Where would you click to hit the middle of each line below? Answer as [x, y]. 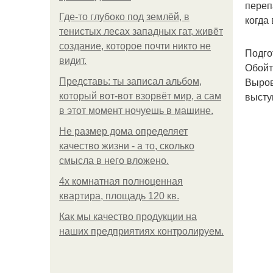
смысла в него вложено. [114, 161]
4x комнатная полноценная [121, 181]
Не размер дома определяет [123, 131]
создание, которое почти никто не [135, 46]
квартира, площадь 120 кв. [119, 196]
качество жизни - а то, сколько [127, 146]
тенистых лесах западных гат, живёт [141, 31]
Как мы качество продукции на [128, 217]
